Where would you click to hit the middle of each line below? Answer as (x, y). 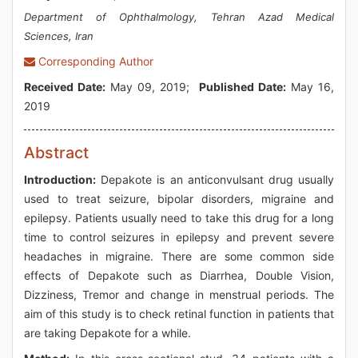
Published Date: (243, 87)
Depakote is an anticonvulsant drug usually (215, 179)
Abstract (56, 153)
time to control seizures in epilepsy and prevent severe (179, 237)
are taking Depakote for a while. (107, 333)
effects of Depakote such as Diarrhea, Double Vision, (179, 275)
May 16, (310, 87)
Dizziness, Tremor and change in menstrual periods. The (179, 294)
